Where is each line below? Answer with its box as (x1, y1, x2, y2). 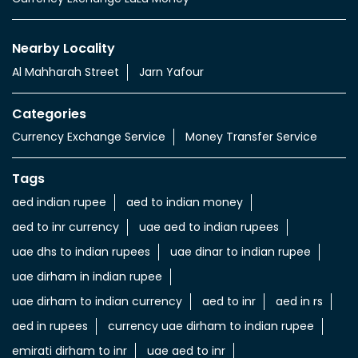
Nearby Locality (12, 38, 115, 58)
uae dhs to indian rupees (12, 243, 150, 260)
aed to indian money (126, 193, 243, 210)
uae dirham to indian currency (12, 292, 182, 309)
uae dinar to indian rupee (170, 243, 311, 260)
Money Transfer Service (185, 129, 317, 145)
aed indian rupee (12, 193, 106, 210)
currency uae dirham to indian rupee (108, 317, 314, 334)
